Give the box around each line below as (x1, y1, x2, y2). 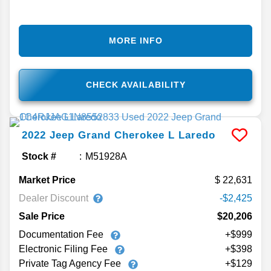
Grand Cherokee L (78, 129, 175, 142)
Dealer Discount (19, 192, 88, 203)
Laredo (178, 129, 215, 142)
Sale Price (19, 211, 65, 222)
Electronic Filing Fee (19, 244, 110, 255)
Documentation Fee (19, 229, 106, 240)
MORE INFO (108, 36, 163, 46)
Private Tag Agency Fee (19, 258, 123, 269)
